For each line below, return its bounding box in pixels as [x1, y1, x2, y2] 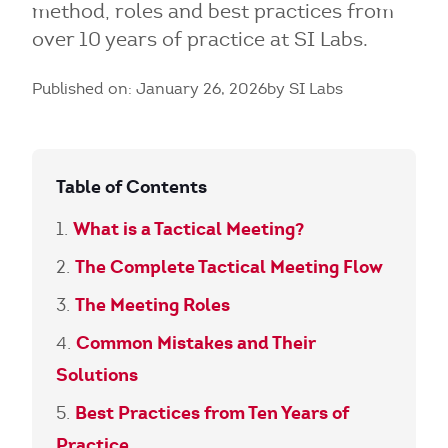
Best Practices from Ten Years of [75, 401, 349, 424]
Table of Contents [56, 175, 207, 198]
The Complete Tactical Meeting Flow [75, 255, 383, 278]
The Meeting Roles [75, 293, 230, 316]
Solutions [56, 363, 138, 386]
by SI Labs [267, 79, 343, 98]
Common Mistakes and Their [76, 331, 316, 354]
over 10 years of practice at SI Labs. [32, 27, 368, 51]
